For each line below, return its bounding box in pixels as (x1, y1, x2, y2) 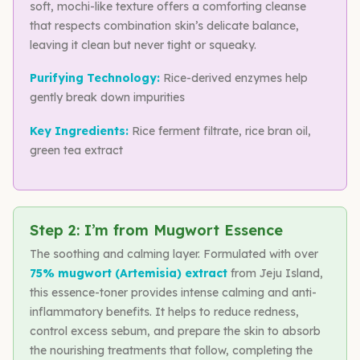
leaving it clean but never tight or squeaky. (30, 38, 256, 53)
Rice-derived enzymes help (160, 71, 308, 86)
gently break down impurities (30, 90, 185, 105)
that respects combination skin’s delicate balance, (30, 18, 299, 34)
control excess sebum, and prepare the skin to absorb (30, 323, 321, 338)
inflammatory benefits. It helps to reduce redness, (30, 304, 299, 319)
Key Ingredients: (30, 123, 129, 138)
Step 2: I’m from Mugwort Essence (30, 220, 283, 239)
